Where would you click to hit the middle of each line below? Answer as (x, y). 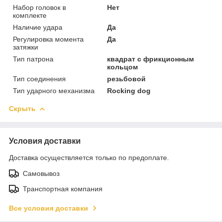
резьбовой (127, 79)
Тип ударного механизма (54, 90)
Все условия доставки (49, 208)
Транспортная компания (63, 189)
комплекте (30, 15)
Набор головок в (39, 7)
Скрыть (22, 108)
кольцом (123, 67)
